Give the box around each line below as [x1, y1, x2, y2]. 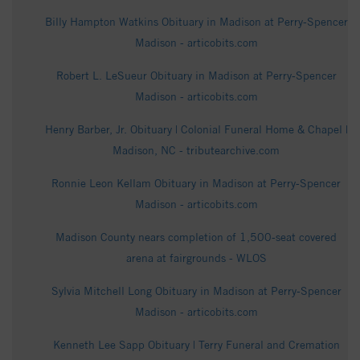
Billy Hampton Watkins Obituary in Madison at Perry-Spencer [44, 15, 348, 29]
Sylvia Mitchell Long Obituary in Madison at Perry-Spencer [51, 284, 342, 298]
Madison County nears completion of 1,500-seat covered [55, 231, 337, 244]
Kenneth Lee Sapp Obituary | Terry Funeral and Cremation [52, 338, 340, 352]
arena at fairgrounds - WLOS [125, 252, 267, 265]
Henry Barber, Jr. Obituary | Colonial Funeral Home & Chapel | [44, 123, 348, 137]
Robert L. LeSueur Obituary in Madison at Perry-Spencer [55, 69, 337, 83]
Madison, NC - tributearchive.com [112, 144, 280, 157]
